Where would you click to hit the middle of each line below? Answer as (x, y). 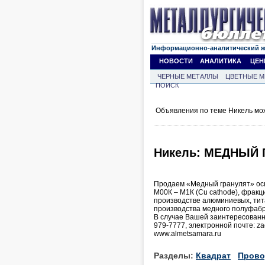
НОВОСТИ (176, 61)
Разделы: (175, 255)
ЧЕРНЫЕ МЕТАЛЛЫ (188, 76)
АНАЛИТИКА (221, 61)
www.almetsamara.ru (188, 233)
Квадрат (213, 255)
